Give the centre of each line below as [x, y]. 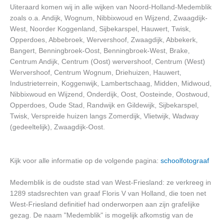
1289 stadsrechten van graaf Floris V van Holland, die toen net [108, 193]
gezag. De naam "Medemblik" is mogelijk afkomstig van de [102, 215]
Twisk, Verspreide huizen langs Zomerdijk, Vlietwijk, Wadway [104, 116]
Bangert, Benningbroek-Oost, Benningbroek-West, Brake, [100, 51]
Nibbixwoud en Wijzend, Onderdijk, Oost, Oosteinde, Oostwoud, [110, 94]
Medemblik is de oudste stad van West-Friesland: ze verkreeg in [111, 182]
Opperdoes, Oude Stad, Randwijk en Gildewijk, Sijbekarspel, [104, 105]
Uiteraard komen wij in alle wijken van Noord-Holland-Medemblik [111, 7]
